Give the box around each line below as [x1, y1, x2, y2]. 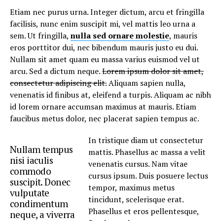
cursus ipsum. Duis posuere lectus [88, 170, 209, 181]
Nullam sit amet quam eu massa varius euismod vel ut [10, 54, 200, 65]
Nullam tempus [10, 143, 73, 155]
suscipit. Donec [10, 176, 71, 188]
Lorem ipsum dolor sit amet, [102, 66, 204, 76]
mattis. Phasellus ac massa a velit [88, 147, 206, 157]
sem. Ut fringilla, [10, 30, 71, 41]
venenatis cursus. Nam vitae [88, 158, 188, 169]
